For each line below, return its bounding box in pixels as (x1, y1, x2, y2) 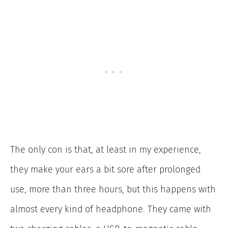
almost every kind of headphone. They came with (10, 204, 211, 215)
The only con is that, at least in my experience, (10, 144, 201, 156)
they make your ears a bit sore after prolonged (10, 164, 201, 176)
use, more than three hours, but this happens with (10, 184, 216, 195)
